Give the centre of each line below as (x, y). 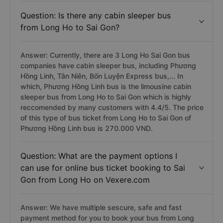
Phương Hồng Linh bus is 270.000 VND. (87, 128)
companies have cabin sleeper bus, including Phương (108, 65)
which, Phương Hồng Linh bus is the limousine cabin (106, 86)
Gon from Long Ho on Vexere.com (85, 180)
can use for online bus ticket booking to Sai (103, 168)
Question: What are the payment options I (99, 156)
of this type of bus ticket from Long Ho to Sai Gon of (106, 118)
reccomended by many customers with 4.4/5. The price (112, 107)
